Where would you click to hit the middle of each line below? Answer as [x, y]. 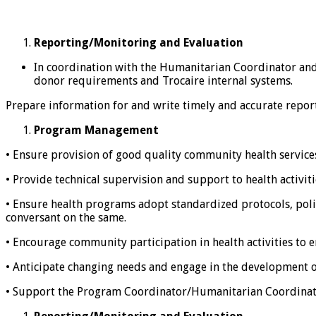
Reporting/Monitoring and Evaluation [139, 42]
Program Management [96, 130]
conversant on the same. [66, 217]
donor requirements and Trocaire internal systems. [163, 80]
